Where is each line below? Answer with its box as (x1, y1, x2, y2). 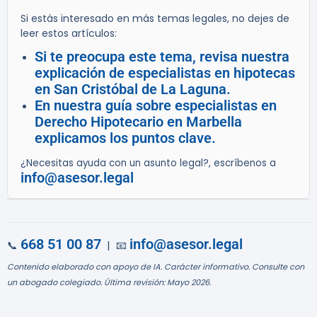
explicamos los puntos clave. (35, 129, 216, 147)
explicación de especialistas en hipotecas (35, 64, 295, 82)
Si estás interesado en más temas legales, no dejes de (21, 11, 289, 26)
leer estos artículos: (21, 26, 117, 41)
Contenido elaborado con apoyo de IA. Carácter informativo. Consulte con (7, 261, 304, 273)
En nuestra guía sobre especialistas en (35, 97, 277, 115)
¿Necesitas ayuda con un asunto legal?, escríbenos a (21, 156, 276, 171)
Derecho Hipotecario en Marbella (35, 113, 242, 131)
